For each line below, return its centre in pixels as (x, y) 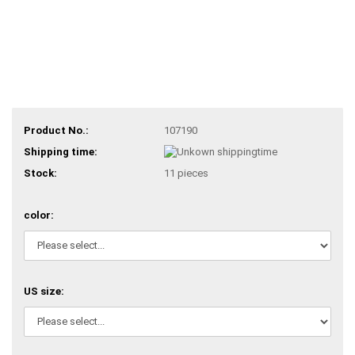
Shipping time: (61, 151)
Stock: (40, 174)
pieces (193, 174)
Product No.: (56, 130)
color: (39, 215)
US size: (44, 291)
